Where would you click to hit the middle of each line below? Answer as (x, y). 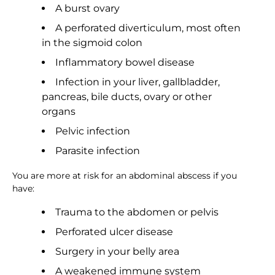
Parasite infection (98, 151)
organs (59, 112)
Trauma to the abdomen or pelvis (137, 212)
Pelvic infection (93, 131)
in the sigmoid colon (92, 43)
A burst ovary (87, 9)
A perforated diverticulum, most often (148, 28)
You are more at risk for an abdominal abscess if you (125, 176)
